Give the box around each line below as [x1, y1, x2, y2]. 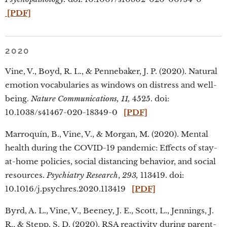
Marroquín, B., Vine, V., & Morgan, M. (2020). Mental [5, 129, 208, 139]
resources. [5, 170, 47, 180]
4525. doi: [132, 94, 169, 103]
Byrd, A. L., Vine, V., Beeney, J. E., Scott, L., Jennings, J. [5, 206, 214, 215]
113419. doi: [138, 170, 184, 180]
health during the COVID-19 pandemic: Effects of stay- [5, 143, 217, 153]
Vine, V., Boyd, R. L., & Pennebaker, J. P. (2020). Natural [5, 66, 217, 76]
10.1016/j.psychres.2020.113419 [5, 184, 132, 194]
